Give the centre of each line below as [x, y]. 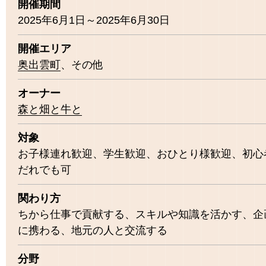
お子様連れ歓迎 [55, 153]
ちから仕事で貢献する [71, 214]
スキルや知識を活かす [189, 214]
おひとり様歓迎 [194, 153]
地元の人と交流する [119, 230]
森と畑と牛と [50, 109]
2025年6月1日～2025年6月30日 [94, 20]
